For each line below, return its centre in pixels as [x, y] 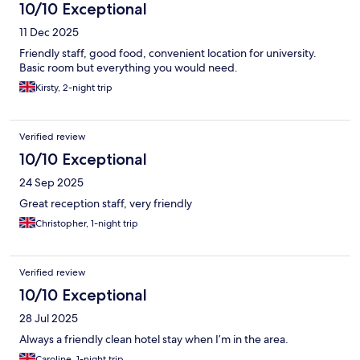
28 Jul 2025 [49, 318]
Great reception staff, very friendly [106, 203]
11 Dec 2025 [49, 32]
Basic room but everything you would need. [129, 67]
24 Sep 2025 [51, 182]
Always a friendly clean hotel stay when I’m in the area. [154, 339]
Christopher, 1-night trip [87, 223]
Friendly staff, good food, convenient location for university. [168, 53]
